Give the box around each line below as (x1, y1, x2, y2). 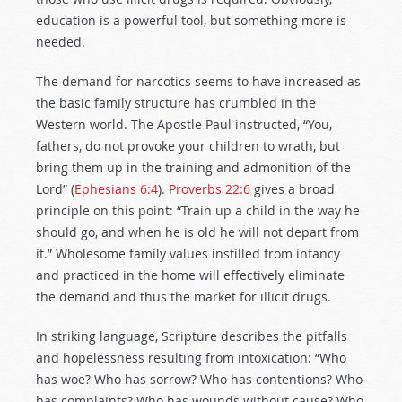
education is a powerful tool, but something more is (36, 12, 346, 29)
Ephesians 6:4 (74, 180, 158, 197)
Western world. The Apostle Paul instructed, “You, (36, 116, 332, 133)
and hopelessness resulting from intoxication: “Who (36, 349, 346, 366)
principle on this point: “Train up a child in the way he (36, 202, 360, 219)
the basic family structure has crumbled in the (36, 94, 316, 111)
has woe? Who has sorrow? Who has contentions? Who (36, 371, 363, 388)
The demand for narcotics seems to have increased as (36, 73, 361, 90)
